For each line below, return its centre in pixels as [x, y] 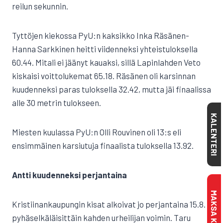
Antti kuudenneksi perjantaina [69, 175]
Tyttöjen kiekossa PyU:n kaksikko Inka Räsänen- [101, 35]
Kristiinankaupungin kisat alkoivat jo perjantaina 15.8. [109, 204]
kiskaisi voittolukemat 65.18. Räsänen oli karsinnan [104, 76]
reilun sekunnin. [40, 6]
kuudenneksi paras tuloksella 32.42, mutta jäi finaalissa [111, 89]
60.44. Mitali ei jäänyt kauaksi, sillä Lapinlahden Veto [106, 62]
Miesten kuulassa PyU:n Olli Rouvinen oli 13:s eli [97, 132]
